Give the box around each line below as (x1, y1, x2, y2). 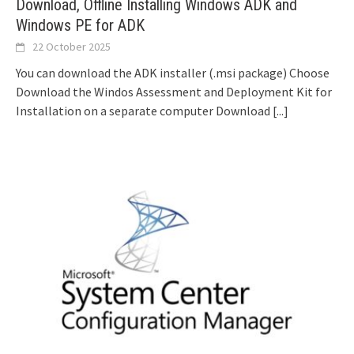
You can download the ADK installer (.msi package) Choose (16, 65, 330, 81)
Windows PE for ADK (16, 16, 145, 36)
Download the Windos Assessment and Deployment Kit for (16, 84, 332, 100)
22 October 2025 (32, 40, 111, 55)
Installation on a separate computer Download (16, 103, 273, 119)
